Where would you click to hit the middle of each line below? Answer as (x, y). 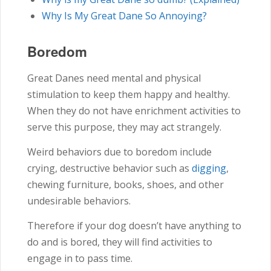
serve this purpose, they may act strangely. (124, 127)
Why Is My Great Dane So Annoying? (124, 15)
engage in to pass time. (80, 258)
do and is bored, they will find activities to (120, 242)
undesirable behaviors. (80, 201)
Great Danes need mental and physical (114, 78)
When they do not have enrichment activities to (134, 110)
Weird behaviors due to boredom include (119, 152)
